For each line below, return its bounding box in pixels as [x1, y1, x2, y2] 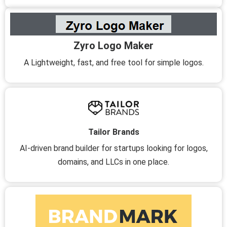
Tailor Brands [88, 127, 139, 137]
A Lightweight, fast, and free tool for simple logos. [23, 57, 204, 67]
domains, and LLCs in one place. [58, 157, 169, 167]
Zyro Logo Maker [73, 39, 154, 52]
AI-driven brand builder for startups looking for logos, [19, 143, 208, 153]
